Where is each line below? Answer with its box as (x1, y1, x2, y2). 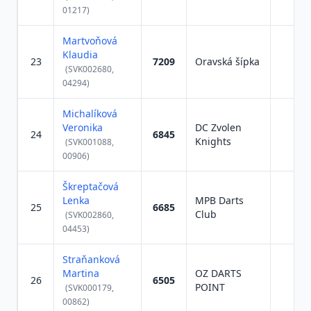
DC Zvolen (195, 121, 242, 134)
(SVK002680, (65, 63, 114, 75)
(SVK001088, (65, 136, 114, 148)
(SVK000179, (65, 282, 114, 294)
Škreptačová (62, 180, 119, 193)
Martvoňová (62, 34, 117, 47)
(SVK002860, (65, 209, 114, 221)
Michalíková (62, 107, 117, 120)
